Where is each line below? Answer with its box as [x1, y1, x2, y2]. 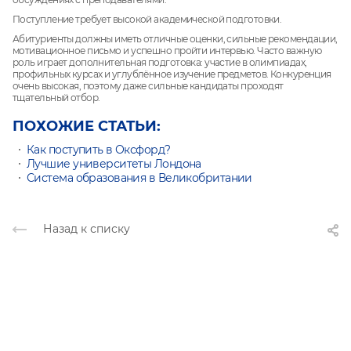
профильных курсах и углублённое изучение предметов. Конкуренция [13, 68, 331, 81]
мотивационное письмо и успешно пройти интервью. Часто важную [13, 45, 322, 57]
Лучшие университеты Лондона [27, 157, 201, 172]
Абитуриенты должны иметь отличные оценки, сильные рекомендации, [13, 33, 338, 45]
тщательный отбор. [13, 92, 100, 104]
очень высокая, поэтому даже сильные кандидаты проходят [13, 80, 284, 92]
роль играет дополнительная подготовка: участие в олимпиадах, [13, 56, 307, 69]
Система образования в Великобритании [27, 171, 252, 186]
